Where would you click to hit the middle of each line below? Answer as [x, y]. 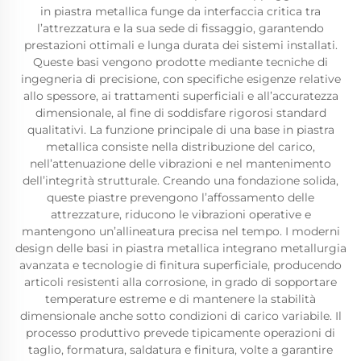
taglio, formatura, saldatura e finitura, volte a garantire [180, 350]
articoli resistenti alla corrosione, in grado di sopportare [180, 282]
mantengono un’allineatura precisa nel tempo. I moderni [180, 231]
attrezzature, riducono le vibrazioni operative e [180, 214]
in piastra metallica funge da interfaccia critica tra [180, 11]
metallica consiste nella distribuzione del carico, [180, 147]
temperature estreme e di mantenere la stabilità [180, 299]
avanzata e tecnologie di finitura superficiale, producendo [180, 265]
